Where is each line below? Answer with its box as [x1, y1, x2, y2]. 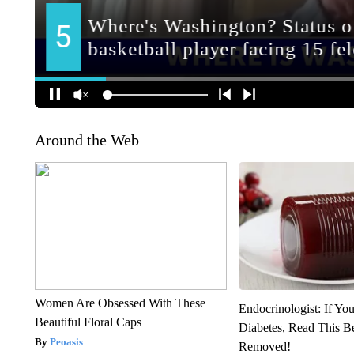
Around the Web [34, 131, 139, 149]
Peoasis [49, 336, 83, 348]
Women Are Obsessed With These [34, 296, 205, 311]
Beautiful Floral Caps [34, 315, 141, 330]
